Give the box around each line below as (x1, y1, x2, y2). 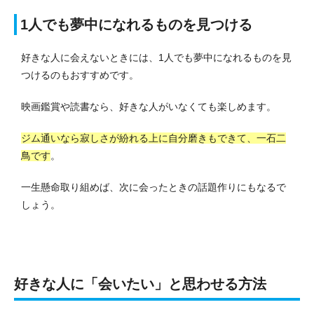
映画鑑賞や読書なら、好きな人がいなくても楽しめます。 (21, 101, 276, 113)
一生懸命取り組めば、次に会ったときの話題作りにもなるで (21, 182, 286, 193)
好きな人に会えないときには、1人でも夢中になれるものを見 (21, 52, 292, 64)
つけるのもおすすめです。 (21, 69, 139, 81)
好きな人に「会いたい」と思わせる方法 (14, 276, 266, 292)
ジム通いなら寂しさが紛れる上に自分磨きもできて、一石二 (21, 132, 286, 144)
